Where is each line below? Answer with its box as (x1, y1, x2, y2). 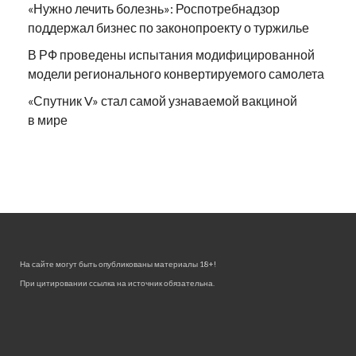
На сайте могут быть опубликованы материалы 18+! (20, 259, 216, 269)
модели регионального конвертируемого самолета (28, 66, 324, 82)
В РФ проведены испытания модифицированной (28, 47, 315, 63)
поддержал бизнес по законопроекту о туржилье (28, 20, 309, 36)
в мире (28, 112, 68, 128)
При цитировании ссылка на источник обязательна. (20, 278, 215, 288)
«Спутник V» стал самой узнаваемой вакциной (28, 93, 297, 109)
